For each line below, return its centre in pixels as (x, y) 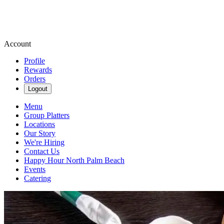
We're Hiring (44, 142)
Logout (38, 89)
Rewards (38, 70)
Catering (37, 178)
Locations (39, 124)
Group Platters (47, 115)
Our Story (40, 133)
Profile (34, 61)
